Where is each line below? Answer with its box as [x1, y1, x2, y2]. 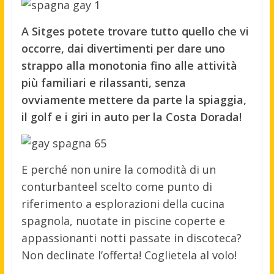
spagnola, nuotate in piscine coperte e [21, 213, 225, 229]
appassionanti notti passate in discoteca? [21, 231, 242, 246]
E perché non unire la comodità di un [21, 162, 216, 177]
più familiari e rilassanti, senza [21, 75, 186, 91]
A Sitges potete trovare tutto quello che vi [21, 24, 249, 39]
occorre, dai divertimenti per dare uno [21, 41, 225, 56]
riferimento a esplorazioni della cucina [21, 196, 224, 212]
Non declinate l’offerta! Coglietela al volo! [21, 248, 237, 263]
